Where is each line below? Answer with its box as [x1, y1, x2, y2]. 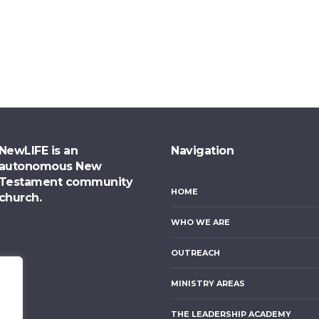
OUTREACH [171, 248, 221, 258]
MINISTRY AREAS [171, 278, 246, 288]
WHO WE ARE [171, 217, 231, 227]
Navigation [171, 144, 234, 157]
